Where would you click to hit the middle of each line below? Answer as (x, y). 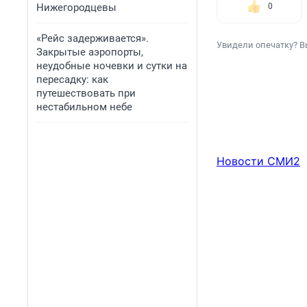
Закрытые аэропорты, (90, 52)
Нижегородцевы (76, 8)
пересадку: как (72, 79)
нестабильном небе (84, 107)
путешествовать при (86, 93)
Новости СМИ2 (258, 161)
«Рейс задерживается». (93, 38)
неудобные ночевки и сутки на (112, 66)
